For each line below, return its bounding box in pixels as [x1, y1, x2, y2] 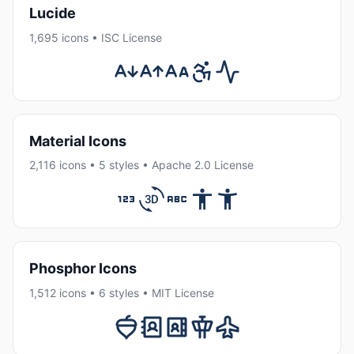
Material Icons [29, 132, 126, 149]
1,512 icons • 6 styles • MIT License [29, 285, 214, 299]
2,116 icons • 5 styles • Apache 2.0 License [29, 158, 254, 172]
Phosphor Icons [29, 260, 137, 277]
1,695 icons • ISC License [29, 30, 162, 44]
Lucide [29, 5, 76, 22]
